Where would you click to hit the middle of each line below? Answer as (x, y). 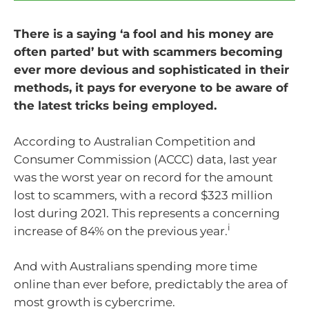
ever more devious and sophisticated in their (151, 70)
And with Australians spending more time (136, 267)
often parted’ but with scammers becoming (148, 52)
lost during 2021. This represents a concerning (147, 213)
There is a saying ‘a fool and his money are (144, 34)
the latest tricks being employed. (115, 106)
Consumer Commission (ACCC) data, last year (146, 159)
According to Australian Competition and (135, 141)
